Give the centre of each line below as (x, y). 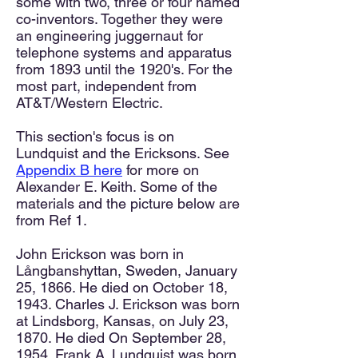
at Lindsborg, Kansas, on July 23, (122, 321)
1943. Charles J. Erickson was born (128, 304)
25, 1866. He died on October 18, (122, 287)
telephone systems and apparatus (124, 52)
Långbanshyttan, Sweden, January (127, 270)
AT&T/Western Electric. (89, 103)
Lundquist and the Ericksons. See (123, 153)
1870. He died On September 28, (121, 338)
